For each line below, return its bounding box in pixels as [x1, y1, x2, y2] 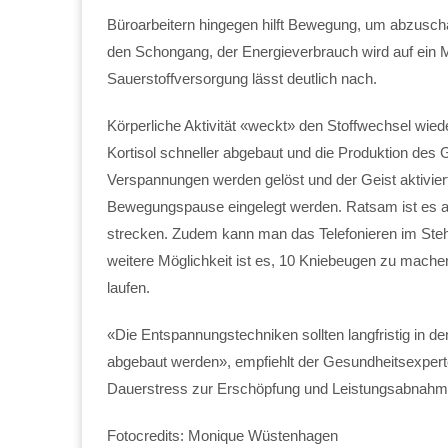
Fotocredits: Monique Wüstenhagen [107, 426, 338, 444]
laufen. [107, 278, 150, 296]
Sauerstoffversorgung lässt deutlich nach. [107, 69, 377, 87]
